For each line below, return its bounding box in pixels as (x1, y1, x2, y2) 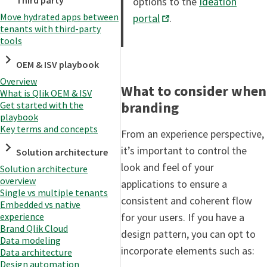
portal (133, 11, 160, 25)
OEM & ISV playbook (16, 58, 100, 70)
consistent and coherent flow (121, 193, 252, 207)
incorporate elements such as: (121, 243, 254, 257)
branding (121, 98, 179, 117)
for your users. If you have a (121, 210, 244, 224)
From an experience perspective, (121, 126, 264, 141)
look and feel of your (121, 160, 214, 174)
